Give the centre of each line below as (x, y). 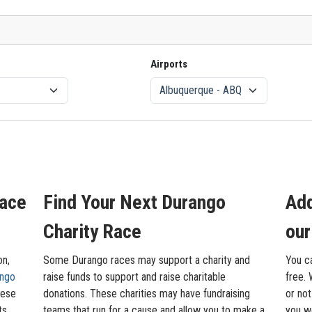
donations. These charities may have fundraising (147, 294)
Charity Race (92, 232)
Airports (169, 64)
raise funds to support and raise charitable (134, 277)
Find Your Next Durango (134, 202)
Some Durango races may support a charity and (147, 260)
